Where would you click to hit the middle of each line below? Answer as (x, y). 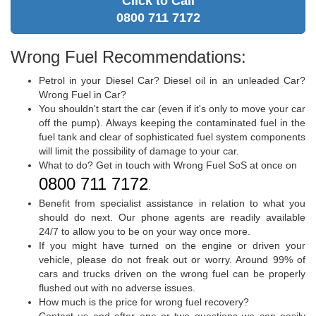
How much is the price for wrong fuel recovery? (144, 302)
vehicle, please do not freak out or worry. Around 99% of (172, 259)
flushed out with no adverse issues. (117, 287)
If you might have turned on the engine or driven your (172, 245)
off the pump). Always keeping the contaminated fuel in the (172, 122)
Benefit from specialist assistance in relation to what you (172, 203)
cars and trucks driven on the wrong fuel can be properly (172, 273)
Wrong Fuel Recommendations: (128, 56)
